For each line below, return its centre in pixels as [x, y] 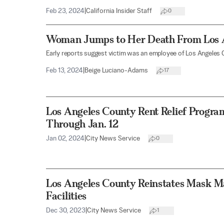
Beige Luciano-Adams [116, 70]
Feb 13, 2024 [64, 70]
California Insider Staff [119, 11]
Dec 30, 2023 [66, 210]
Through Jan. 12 [82, 123]
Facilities [66, 195]
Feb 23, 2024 [65, 11]
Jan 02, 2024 [65, 138]
